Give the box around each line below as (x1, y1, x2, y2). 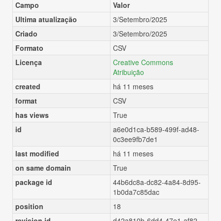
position (15, 201, 43, 211)
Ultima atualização (15, 14, 77, 24)
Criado (15, 29, 37, 38)
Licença (15, 57, 42, 67)
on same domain (15, 163, 71, 173)
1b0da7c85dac (113, 187, 159, 197)
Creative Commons (113, 57, 173, 67)
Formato (15, 43, 43, 53)
